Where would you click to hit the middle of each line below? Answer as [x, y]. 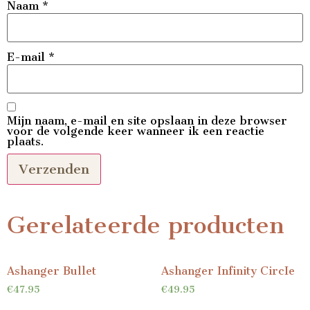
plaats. [25, 141]
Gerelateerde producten [146, 225]
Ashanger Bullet [52, 271]
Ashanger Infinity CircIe [228, 271]
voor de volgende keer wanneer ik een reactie [136, 131]
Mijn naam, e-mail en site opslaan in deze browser [147, 120]
